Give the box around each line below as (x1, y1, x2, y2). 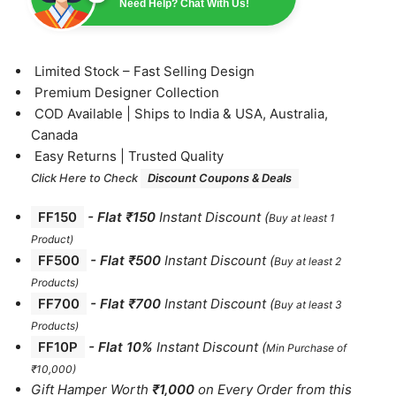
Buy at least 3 (274, 298, 342, 312)
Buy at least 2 (274, 255, 341, 269)
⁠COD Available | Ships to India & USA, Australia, (31, 105, 328, 123)
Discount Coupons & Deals (148, 171, 292, 186)
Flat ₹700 (100, 295, 161, 313)
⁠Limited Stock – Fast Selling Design (31, 63, 255, 80)
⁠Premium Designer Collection (31, 84, 219, 102)
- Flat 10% (85, 339, 153, 356)
